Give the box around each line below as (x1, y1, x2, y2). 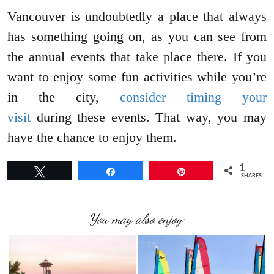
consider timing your (120, 89, 267, 105)
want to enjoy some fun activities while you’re (7, 69, 267, 85)
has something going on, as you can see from (7, 29, 267, 45)
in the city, (7, 89, 120, 105)
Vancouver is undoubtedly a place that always (7, 9, 267, 24)
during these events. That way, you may (31, 109, 267, 125)
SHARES (241, 173, 262, 179)
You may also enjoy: (89, 211, 185, 228)
